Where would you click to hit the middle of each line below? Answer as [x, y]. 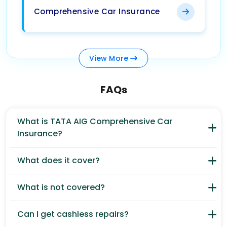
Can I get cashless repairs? [73, 214]
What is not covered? [61, 187]
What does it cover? [59, 161]
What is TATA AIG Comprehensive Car [95, 122]
